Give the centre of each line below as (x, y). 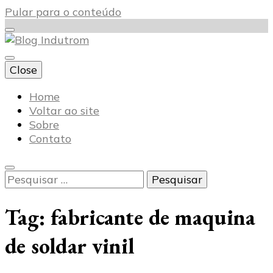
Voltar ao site (64, 111)
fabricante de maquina (153, 218)
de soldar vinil (70, 246)
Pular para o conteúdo (63, 12)
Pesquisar (30, 177)
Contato (50, 139)
